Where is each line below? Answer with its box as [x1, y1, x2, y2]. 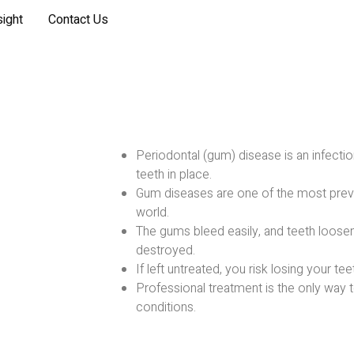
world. [136, 203, 169, 222]
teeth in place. [136, 165, 212, 184]
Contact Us [48, 10, 109, 29]
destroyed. [136, 241, 195, 260]
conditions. [136, 298, 196, 317]
